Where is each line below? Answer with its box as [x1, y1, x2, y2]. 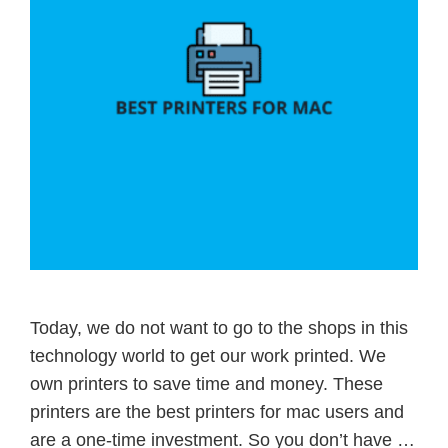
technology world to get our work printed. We [30, 345, 386, 366]
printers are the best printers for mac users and [30, 401, 404, 422]
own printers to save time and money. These [30, 373, 383, 394]
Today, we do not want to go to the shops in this [30, 317, 408, 338]
